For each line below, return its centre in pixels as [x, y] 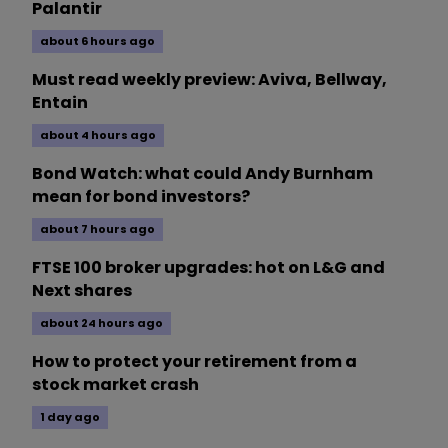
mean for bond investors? [141, 197]
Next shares [82, 291]
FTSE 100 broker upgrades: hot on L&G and [208, 268]
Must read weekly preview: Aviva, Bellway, [209, 80]
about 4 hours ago [98, 135]
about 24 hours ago [101, 323]
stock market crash [115, 385]
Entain [60, 103]
